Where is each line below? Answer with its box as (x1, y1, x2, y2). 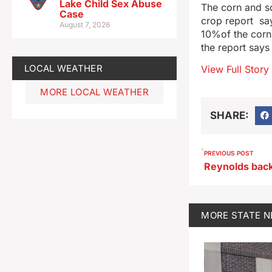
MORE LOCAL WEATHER (40, 86, 149, 98)
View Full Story (201, 63, 270, 76)
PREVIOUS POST (204, 149, 254, 157)
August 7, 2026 (59, 19, 110, 29)
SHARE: (210, 109, 250, 121)
